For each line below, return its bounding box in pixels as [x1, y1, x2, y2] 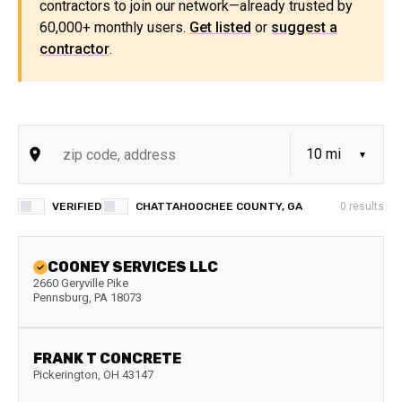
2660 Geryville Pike [33, 276, 128, 290]
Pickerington [33, 368, 98, 381]
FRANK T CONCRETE [33, 350, 181, 367]
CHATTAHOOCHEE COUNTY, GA [135, 200, 302, 213]
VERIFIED [52, 200, 101, 213]
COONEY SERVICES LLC [48, 258, 218, 275]
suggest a [271, 19, 337, 36]
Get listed [189, 19, 251, 36]
